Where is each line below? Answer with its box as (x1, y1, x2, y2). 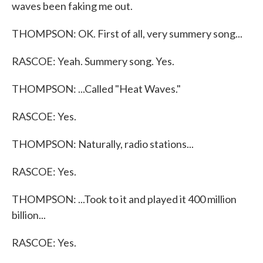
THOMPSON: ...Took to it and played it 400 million (12, 193, 237, 205)
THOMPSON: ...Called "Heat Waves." (12, 82, 181, 95)
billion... (12, 208, 46, 221)
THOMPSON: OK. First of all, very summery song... (12, 27, 242, 40)
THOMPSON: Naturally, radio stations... (12, 137, 194, 150)
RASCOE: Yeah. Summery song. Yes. (12, 55, 174, 68)
